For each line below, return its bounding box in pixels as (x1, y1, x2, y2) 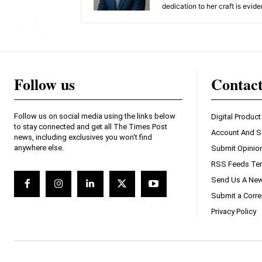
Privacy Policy (211, 207, 256, 216)
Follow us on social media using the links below (14, 112, 175, 121)
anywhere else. (14, 143, 64, 153)
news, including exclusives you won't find (14, 133, 152, 142)
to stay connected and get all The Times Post (14, 122, 167, 132)
